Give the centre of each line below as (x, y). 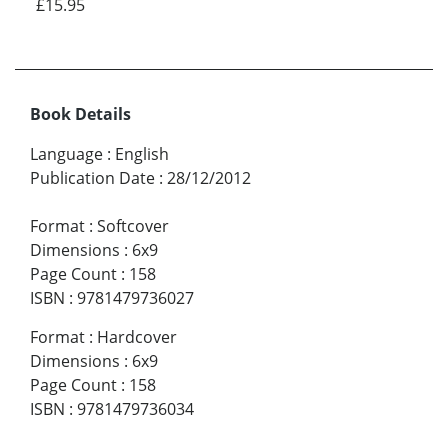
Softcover (133, 226)
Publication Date (92, 178)
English (142, 154)
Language (66, 154)
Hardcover (137, 337)
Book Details (80, 114)
